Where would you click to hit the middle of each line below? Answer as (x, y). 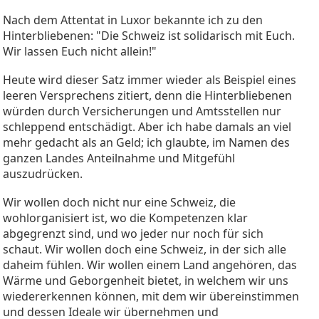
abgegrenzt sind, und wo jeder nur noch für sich (133, 233)
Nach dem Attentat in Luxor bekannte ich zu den (133, 20)
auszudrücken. (43, 173)
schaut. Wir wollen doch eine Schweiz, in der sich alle (145, 249)
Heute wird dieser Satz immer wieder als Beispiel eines (150, 79)
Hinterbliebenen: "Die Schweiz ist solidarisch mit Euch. (149, 35)
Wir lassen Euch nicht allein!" (80, 51)
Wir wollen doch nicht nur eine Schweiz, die (119, 202)
